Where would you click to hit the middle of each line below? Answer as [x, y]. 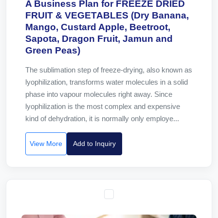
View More [46, 144]
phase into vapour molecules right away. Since [99, 94]
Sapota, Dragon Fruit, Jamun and [99, 39]
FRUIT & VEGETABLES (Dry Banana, [107, 15]
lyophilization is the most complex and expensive [103, 106]
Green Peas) [53, 50]
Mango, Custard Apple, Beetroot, [98, 27]
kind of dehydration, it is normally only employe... [102, 118]
